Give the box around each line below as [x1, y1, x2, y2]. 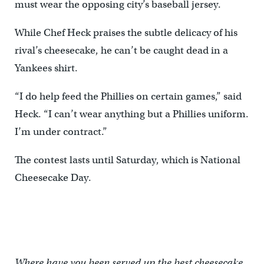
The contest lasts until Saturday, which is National [14, 154, 240, 166]
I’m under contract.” [14, 126, 107, 138]
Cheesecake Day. [14, 171, 91, 184]
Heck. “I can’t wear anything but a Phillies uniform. [14, 108, 249, 120]
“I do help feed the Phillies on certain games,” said [14, 90, 242, 103]
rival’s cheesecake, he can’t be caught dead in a [14, 44, 228, 57]
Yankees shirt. [14, 62, 78, 74]
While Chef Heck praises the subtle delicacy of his [14, 27, 237, 39]
